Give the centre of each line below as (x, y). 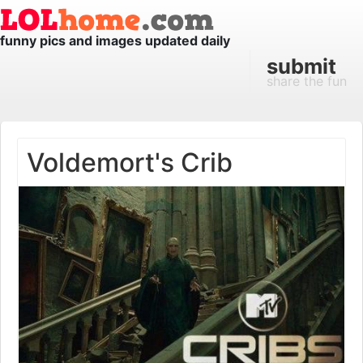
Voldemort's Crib (130, 162)
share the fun (307, 81)
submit (301, 66)
